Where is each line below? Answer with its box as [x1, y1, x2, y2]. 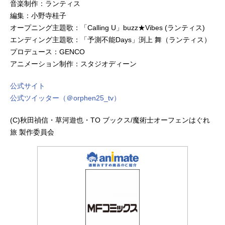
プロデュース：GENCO [10, 48, 85, 56]
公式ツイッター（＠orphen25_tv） [10, 94, 121, 102]
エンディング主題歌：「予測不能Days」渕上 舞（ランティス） [10, 36, 211, 44]
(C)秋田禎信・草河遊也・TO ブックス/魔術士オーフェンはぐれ [10, 116, 210, 125]
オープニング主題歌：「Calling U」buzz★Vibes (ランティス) [10, 24, 205, 32]
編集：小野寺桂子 [10, 12, 66, 20]
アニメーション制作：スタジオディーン [10, 60, 137, 68]
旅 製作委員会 [10, 128, 54, 137]
